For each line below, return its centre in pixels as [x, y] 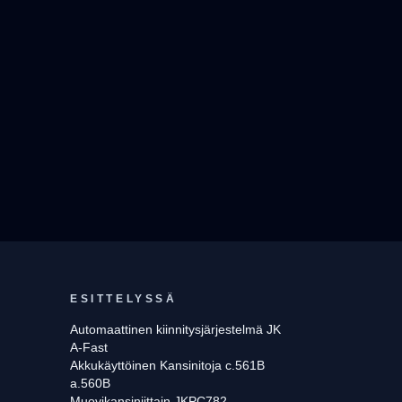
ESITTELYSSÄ [124, 299]
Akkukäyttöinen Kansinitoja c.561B [167, 365]
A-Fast [89, 347]
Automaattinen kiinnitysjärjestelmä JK [175, 329]
